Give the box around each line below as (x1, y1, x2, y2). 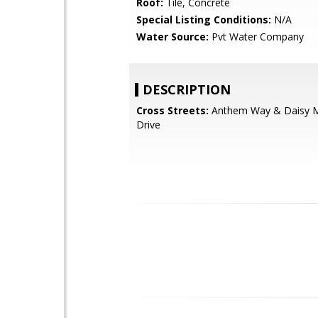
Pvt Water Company (209, 30, 304, 43)
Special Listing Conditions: (136, 13, 271, 26)
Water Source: (136, 30, 209, 43)
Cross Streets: (136, 104, 209, 117)
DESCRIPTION (143, 81, 231, 98)
